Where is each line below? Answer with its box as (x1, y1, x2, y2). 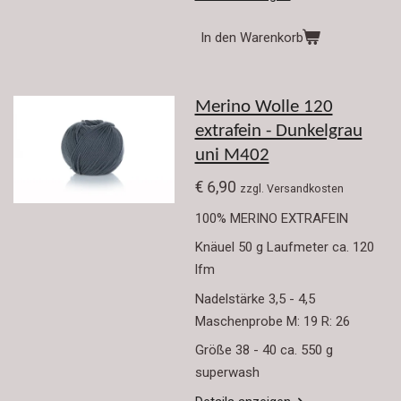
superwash (194, 364, 260, 380)
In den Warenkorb (200, 29, 303, 46)
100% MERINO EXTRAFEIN (194, 209, 348, 226)
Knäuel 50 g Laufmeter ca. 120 (194, 239, 374, 255)
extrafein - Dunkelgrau (194, 122, 363, 141)
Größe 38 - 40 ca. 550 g (194, 342, 337, 358)
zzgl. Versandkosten (239, 182, 344, 195)
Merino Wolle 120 (194, 98, 333, 116)
